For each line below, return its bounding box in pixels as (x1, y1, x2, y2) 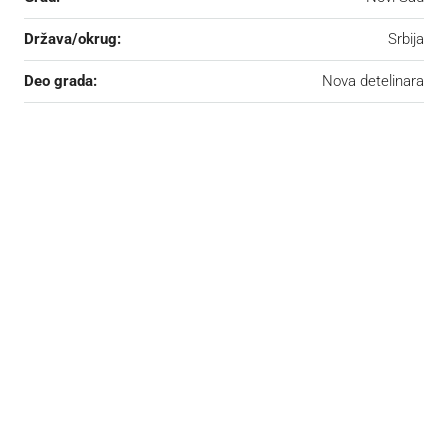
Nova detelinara (322, 71, 424, 90)
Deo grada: (24, 71, 97, 90)
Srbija (388, 29, 424, 48)
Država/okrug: (24, 29, 121, 48)
